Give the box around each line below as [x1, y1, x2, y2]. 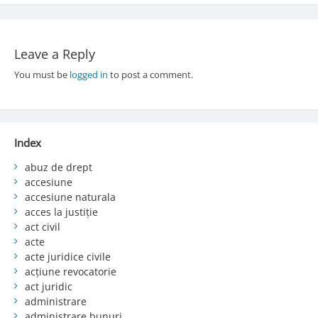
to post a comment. [107, 67, 193, 81]
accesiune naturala [24, 190, 116, 204]
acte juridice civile [24, 249, 111, 263]
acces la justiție [24, 204, 98, 219]
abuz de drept [24, 160, 92, 174]
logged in [69, 67, 108, 81]
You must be [13, 67, 70, 81]
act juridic [24, 279, 72, 293]
